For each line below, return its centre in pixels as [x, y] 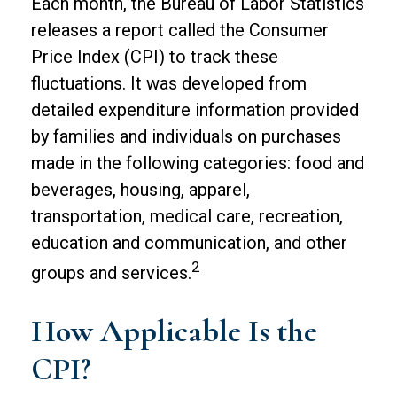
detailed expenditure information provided [195, 109]
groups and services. [111, 272]
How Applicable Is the [174, 331]
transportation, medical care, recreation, [187, 216]
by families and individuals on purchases [186, 136]
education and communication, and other [189, 242]
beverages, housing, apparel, [140, 189]
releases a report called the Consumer [180, 30]
